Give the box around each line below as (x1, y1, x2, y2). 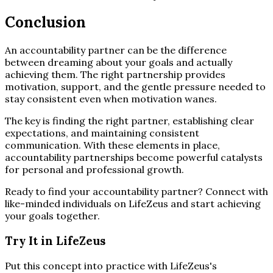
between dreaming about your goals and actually (5, 56, 232, 69)
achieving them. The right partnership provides (5, 68, 225, 81)
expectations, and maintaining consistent (5, 127, 199, 140)
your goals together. (5, 210, 100, 222)
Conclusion (5, 13, 86, 32)
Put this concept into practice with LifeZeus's (5, 259, 217, 272)
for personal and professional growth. (5, 163, 184, 176)
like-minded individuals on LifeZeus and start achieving (5, 197, 261, 210)
